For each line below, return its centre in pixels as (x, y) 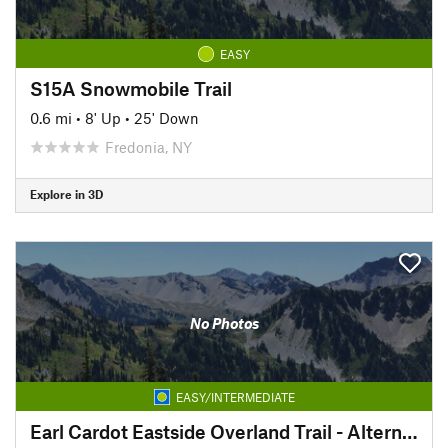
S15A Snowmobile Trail (131, 88)
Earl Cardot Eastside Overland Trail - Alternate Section (410, 431)
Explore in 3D (66, 194)
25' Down (166, 117)
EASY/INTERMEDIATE (235, 396)
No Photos (224, 323)
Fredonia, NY (148, 146)
